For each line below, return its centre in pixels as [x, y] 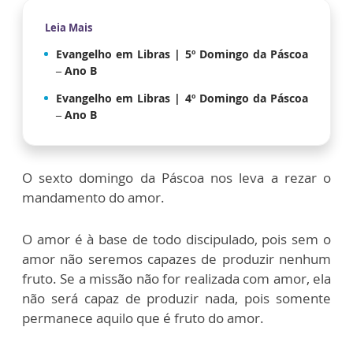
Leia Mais [69, 28]
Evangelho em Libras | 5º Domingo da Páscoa [182, 54]
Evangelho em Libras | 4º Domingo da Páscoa [182, 98]
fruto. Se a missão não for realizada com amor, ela [176, 279]
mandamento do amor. [93, 198]
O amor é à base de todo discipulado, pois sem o [176, 240]
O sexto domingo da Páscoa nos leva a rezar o [176, 178]
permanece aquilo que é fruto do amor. [143, 318]
